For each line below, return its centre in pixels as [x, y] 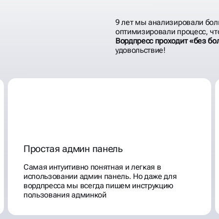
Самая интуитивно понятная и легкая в [92, 167]
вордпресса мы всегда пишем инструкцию [99, 186]
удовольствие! [140, 50]
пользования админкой [65, 195]
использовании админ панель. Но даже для [100, 176]
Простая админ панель [73, 149]
